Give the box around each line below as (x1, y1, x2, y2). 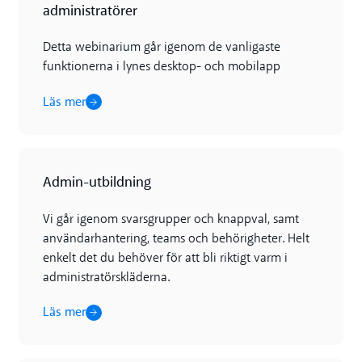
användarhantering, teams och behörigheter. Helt (42, 232, 309, 246)
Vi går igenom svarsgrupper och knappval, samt (42, 213, 299, 226)
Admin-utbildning (42, 172, 151, 193)
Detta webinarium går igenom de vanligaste (42, 41, 280, 55)
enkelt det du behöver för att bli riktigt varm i (42, 251, 288, 265)
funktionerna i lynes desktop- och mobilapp (42, 61, 280, 74)
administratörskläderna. (42, 271, 170, 284)
